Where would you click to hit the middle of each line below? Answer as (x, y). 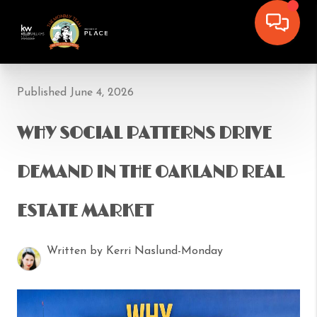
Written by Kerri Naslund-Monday (135, 251)
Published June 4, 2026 (75, 93)
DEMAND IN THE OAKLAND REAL (151, 172)
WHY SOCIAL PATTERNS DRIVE (144, 133)
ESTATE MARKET (85, 211)
